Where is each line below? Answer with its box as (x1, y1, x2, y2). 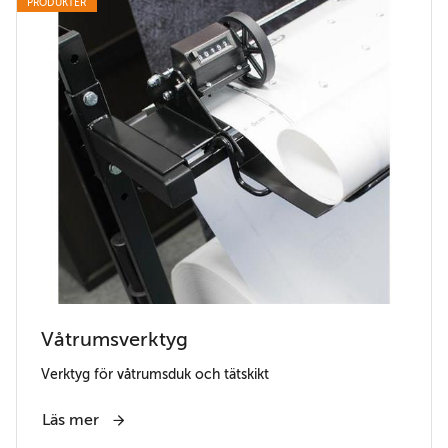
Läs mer (42, 411, 103, 430)
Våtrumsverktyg (41, 328, 188, 352)
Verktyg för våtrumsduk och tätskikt (41, 366, 269, 383)
